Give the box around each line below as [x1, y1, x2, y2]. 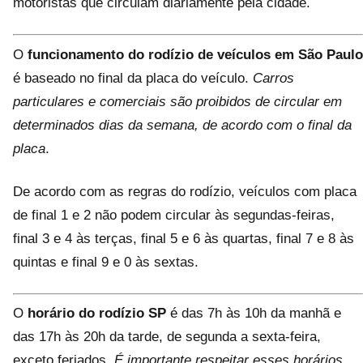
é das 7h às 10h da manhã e [166, 305, 341, 321]
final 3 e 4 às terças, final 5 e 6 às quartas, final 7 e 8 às [13, 230, 354, 246]
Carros [253, 70, 294, 86]
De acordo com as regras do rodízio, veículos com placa [13, 183, 357, 199]
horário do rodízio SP [28, 305, 166, 321]
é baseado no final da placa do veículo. [13, 70, 253, 86]
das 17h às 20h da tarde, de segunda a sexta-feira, [13, 329, 321, 344]
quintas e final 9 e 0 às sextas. [13, 254, 199, 270]
